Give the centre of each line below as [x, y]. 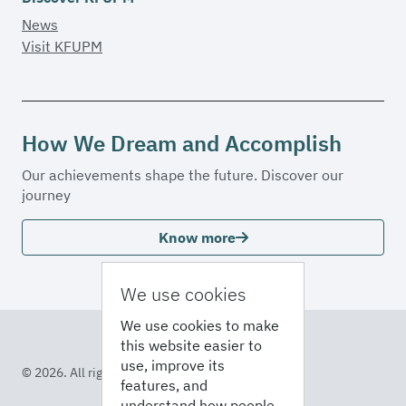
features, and [164, 385]
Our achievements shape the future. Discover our [183, 175]
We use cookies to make [200, 325]
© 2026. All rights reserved [98, 372]
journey [46, 195]
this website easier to [191, 345]
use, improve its [173, 365]
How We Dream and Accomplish [182, 143]
